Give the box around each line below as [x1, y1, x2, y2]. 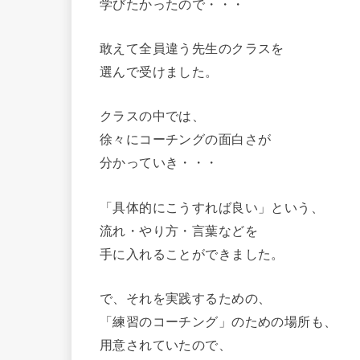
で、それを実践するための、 [100, 287, 272, 307]
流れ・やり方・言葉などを [100, 219, 258, 239]
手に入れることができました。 [100, 243, 284, 263]
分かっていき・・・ [100, 152, 219, 172]
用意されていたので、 [100, 333, 232, 354]
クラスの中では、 [100, 105, 206, 125]
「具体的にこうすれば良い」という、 [100, 196, 325, 216]
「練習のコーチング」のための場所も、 [100, 310, 337, 330]
